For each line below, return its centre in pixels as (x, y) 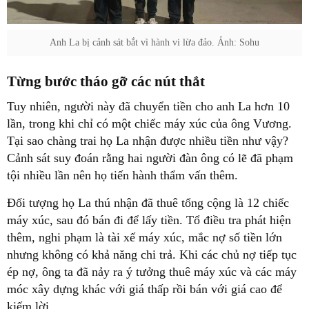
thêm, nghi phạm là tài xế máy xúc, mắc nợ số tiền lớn (144, 237)
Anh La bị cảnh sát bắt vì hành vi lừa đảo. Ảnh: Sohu (154, 42)
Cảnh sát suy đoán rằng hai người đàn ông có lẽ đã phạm (150, 158)
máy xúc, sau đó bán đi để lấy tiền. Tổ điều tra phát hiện (149, 220)
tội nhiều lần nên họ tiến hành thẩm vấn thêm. (122, 175)
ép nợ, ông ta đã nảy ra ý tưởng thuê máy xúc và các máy (152, 271)
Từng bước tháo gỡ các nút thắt (106, 82)
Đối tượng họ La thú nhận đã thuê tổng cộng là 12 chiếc (148, 202)
